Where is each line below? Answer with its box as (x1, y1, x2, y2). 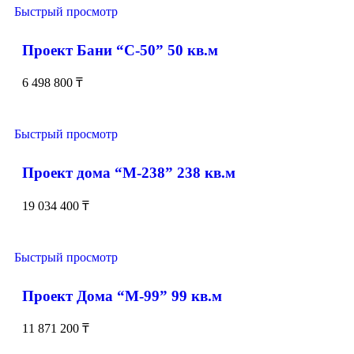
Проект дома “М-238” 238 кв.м (22, 164, 235, 182)
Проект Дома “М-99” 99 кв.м (22, 287, 222, 304)
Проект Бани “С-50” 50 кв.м (22, 41, 218, 58)
